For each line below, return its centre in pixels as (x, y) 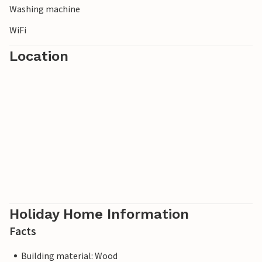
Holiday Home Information (99, 214)
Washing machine (45, 9)
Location (39, 56)
